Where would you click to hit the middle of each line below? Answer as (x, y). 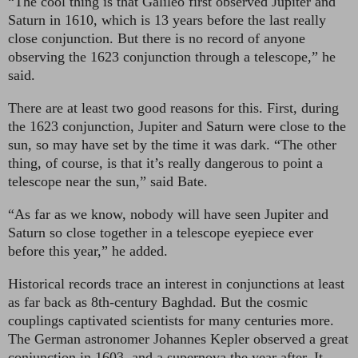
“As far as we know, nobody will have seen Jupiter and (168, 214)
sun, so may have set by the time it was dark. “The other (172, 144)
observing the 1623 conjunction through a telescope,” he (172, 56)
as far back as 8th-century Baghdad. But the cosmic (158, 302)
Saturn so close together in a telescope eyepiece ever (161, 232)
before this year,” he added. (88, 251)
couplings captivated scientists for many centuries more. (171, 320)
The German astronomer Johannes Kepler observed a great (178, 338)
